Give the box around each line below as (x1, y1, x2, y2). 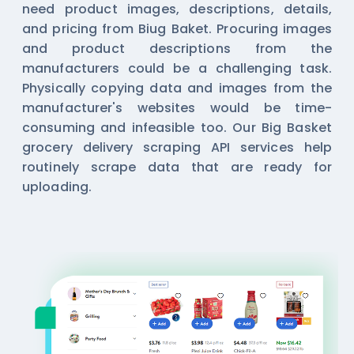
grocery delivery (22, 138, 144, 157)
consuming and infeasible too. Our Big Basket (22, 119, 332, 137)
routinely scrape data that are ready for (22, 158, 332, 177)
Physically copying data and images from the (22, 79, 332, 98)
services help (230, 138, 332, 157)
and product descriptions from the (22, 40, 332, 58)
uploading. (22, 178, 92, 197)
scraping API (143, 138, 231, 157)
